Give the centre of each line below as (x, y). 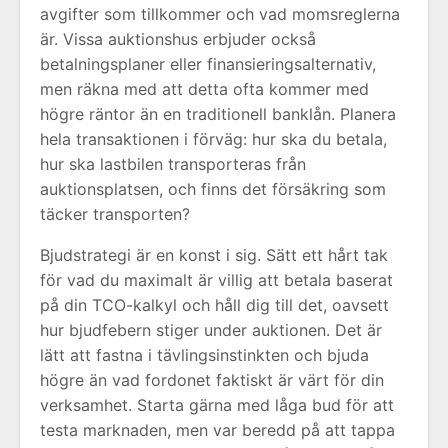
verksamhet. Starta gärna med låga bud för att (217, 405)
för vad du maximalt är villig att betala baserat (216, 280)
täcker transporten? (115, 214)
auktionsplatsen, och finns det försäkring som (213, 189)
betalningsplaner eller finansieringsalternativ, (208, 64)
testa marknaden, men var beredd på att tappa (217, 430)
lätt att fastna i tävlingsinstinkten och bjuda (204, 355)
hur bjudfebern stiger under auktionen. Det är (211, 330)
